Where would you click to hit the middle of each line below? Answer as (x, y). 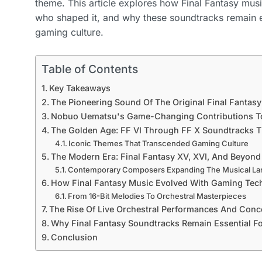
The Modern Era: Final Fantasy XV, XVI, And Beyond (156, 156)
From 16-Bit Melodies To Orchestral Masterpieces (157, 196)
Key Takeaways (80, 88)
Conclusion (74, 237)
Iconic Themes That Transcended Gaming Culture (159, 143)
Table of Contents (90, 69)
